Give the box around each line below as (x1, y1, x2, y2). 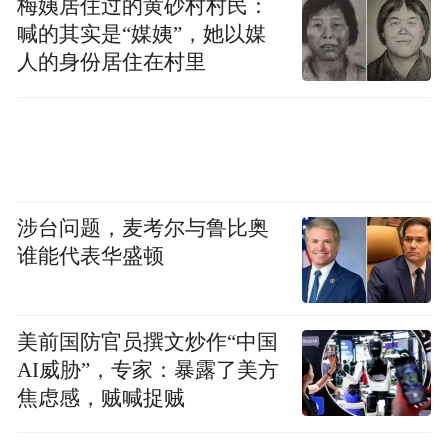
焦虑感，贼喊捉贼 (17, 386, 186, 409)
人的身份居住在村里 (17, 51, 207, 74)
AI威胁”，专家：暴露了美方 (17, 358, 280, 381)
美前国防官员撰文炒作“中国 (17, 330, 279, 353)
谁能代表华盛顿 (17, 245, 165, 268)
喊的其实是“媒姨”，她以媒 (17, 23, 267, 46)
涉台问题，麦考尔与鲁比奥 (17, 217, 270, 240)
